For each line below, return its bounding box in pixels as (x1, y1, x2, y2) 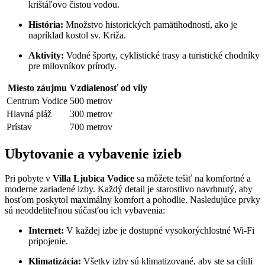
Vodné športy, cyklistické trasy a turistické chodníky (64, 50, 260, 60)
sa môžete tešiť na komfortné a (134, 173, 251, 184)
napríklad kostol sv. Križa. (28, 30, 126, 40)
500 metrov (70, 95, 112, 106)
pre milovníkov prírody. (28, 60, 117, 71)
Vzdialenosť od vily (70, 82, 147, 93)
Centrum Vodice (7, 95, 67, 106)
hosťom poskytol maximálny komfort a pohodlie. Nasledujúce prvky (5, 195, 260, 205)
